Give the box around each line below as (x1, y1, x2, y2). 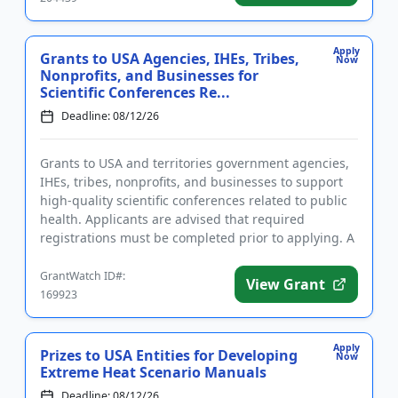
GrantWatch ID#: (40, 268, 125, 283)
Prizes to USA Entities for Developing (40, 346, 298, 365)
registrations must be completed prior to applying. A (40, 229, 354, 246)
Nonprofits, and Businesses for (40, 66, 259, 85)
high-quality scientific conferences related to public (40, 192, 347, 209)
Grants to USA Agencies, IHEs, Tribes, (40, 49, 299, 68)
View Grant (246, 275, 325, 294)
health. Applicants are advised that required (40, 211, 305, 227)
